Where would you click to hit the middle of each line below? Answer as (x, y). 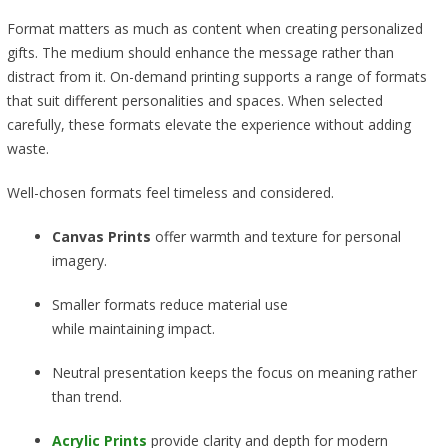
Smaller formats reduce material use (169, 305)
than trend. (88, 397)
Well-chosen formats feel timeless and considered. (172, 193)
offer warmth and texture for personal (275, 237)
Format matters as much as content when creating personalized (214, 29)
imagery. (81, 261)
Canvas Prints (101, 237)
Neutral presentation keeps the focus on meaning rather (234, 373)
